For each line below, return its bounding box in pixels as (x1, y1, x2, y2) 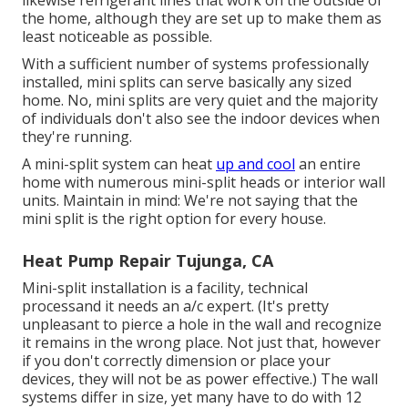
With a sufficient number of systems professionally (22, 53, 369, 74)
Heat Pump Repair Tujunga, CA (22, 249, 273, 271)
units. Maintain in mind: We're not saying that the (22, 189, 358, 210)
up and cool (216, 153, 295, 174)
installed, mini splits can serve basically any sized (22, 71, 352, 92)
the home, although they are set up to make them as (22, 7, 382, 28)
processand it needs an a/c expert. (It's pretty (22, 295, 329, 316)
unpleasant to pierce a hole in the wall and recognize (22, 313, 382, 334)
